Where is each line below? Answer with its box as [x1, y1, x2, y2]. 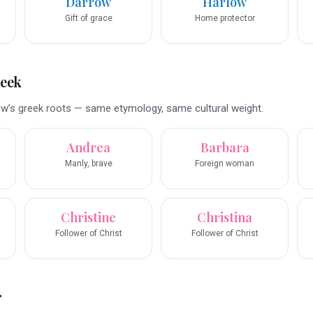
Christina [197, 209, 252, 226]
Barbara [200, 139, 249, 156]
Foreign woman [195, 159, 254, 169]
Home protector [194, 13, 255, 24]
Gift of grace [64, 13, 112, 24]
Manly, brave [64, 159, 112, 169]
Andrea [66, 139, 110, 156]
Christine [61, 209, 116, 226]
